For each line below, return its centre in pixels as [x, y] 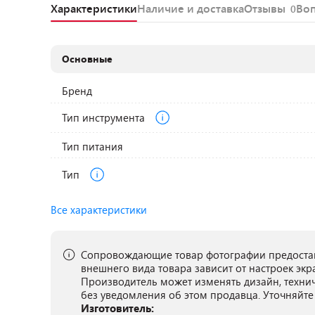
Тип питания [93, 146]
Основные [88, 59]
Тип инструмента [105, 117]
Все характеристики [99, 210]
